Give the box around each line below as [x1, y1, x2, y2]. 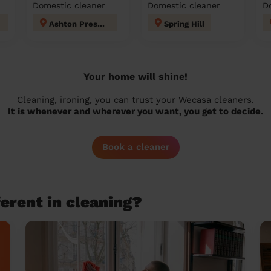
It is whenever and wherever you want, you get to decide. [8, 106, 263, 117]
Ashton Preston [97, 19, 105, 28]
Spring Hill [164, 19, 204, 28]
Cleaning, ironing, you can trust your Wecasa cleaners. [17, 94, 254, 105]
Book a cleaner [102, 142, 169, 152]
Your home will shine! [83, 71, 188, 82]
